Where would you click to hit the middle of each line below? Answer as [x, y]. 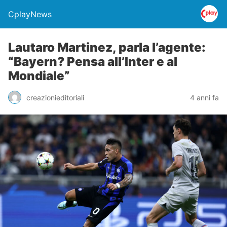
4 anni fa [204, 97]
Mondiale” [39, 76]
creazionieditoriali [55, 97]
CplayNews [30, 14]
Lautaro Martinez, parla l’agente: [107, 47]
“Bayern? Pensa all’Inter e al [93, 62]
